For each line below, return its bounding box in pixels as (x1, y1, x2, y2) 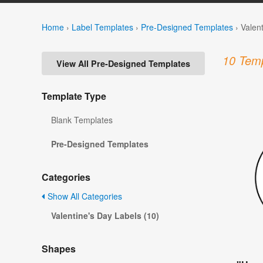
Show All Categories (45, 190, 122, 203)
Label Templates (72, 21, 133, 33)
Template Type (42, 89, 106, 103)
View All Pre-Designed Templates (56, 58, 190, 70)
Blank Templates (51, 114, 113, 126)
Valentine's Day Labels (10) (51, 210, 159, 222)
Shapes (42, 242, 76, 256)
